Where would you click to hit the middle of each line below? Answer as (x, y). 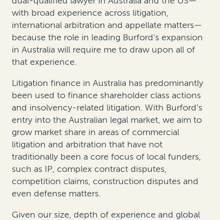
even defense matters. (56, 193)
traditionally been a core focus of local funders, (106, 157)
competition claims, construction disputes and (105, 181)
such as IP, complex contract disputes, (89, 169)
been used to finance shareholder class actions (106, 95)
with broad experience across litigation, (90, 13)
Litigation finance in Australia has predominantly (108, 83)
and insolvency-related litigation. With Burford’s (107, 108)
